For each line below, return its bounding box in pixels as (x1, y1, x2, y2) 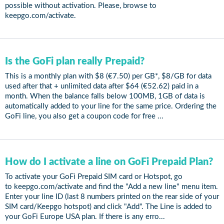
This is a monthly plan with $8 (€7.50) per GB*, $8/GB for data (5, 72, 211, 80)
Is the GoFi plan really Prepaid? (5, 56, 144, 66)
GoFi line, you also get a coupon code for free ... (5, 112, 163, 120)
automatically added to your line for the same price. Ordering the (5, 102, 216, 110)
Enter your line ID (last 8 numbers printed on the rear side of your (5, 193, 219, 200)
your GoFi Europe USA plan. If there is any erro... (5, 213, 165, 220)
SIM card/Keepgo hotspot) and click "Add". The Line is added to (5, 203, 212, 210)
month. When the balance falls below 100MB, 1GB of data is (5, 92, 205, 100)
